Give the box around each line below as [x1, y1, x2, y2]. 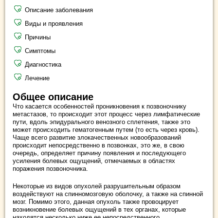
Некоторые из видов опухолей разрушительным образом [13, 182, 181, 190]
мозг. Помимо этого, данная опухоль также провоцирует [13, 198, 179, 205]
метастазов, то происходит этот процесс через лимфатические [13, 110, 200, 118]
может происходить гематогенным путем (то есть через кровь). [13, 126, 200, 133]
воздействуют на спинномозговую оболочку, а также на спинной [13, 190, 203, 198]
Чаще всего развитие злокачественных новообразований [13, 134, 181, 141]
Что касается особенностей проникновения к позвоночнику [13, 103, 186, 110]
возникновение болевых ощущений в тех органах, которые [13, 206, 186, 213]
